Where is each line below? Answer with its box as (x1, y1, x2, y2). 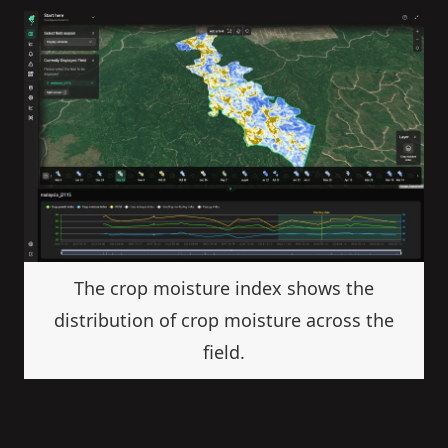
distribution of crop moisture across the (54, 308, 394, 333)
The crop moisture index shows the (74, 276, 374, 301)
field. (203, 340, 245, 365)
